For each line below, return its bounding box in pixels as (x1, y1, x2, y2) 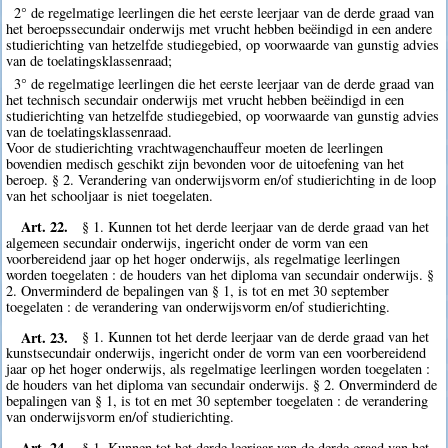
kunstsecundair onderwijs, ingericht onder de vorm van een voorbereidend (6, 343, 427, 363)
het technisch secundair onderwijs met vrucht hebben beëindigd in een (6, 90, 405, 110)
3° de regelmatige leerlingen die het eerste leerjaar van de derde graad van (13, 74, 434, 94)
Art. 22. (20, 215, 68, 237)
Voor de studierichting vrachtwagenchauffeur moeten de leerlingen (6, 138, 384, 158)
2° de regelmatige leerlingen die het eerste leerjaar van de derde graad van (13, 3, 434, 23)
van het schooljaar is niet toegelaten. (6, 186, 214, 206)
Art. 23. (20, 326, 68, 348)
